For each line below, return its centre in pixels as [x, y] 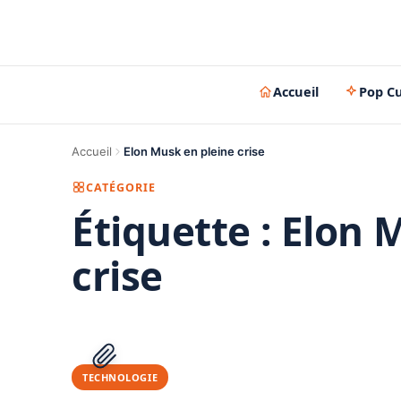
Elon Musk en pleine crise [194, 151]
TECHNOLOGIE [120, 377]
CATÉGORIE [121, 187]
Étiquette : [176, 231]
